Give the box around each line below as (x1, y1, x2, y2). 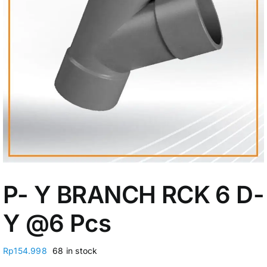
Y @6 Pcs (3, 209, 111, 238)
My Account (20, 14, 76, 27)
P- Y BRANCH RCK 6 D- (3, 180, 264, 210)
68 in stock (52, 246, 98, 256)
